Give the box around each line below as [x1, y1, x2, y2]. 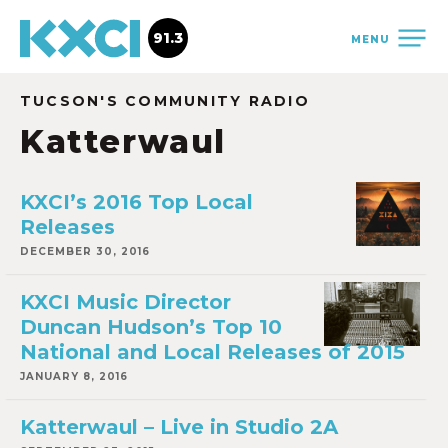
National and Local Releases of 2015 [20, 340, 405, 364]
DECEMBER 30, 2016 [20, 245, 150, 258]
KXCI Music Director [20, 290, 231, 314]
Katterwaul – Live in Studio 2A [20, 415, 338, 439]
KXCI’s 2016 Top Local [20, 190, 253, 214]
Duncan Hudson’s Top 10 [20, 315, 282, 339]
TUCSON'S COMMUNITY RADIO [20, 92, 310, 110]
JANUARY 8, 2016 [20, 370, 128, 383]
